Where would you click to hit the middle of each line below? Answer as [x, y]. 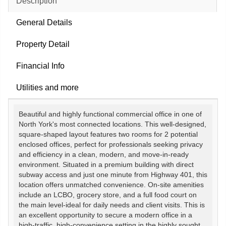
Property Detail [43, 44]
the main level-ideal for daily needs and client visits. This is [112, 205]
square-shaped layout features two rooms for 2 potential [108, 134]
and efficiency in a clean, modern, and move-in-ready [104, 154]
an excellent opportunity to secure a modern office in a [105, 215]
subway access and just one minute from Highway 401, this [113, 175]
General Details [44, 22]
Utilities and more [47, 87]
